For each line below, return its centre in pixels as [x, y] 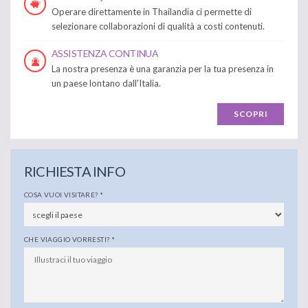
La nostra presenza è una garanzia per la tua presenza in [163, 69]
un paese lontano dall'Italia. [106, 84]
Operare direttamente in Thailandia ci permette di [152, 12]
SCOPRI [251, 114]
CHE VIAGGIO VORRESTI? [68, 240]
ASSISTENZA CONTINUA [105, 54]
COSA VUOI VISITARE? [62, 195]
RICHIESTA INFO [75, 172]
